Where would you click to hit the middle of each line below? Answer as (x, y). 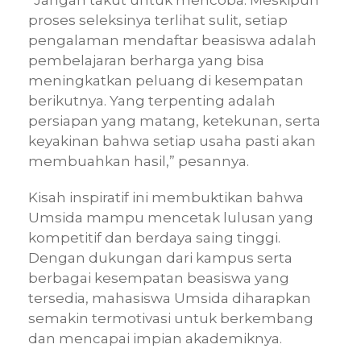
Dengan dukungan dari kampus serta (160, 258)
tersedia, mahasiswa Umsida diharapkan (170, 299)
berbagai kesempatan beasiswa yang (159, 278)
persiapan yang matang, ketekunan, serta (174, 121)
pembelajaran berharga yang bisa (146, 61)
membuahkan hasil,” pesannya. (139, 162)
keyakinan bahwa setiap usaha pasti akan (172, 141)
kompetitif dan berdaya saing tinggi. (154, 238)
